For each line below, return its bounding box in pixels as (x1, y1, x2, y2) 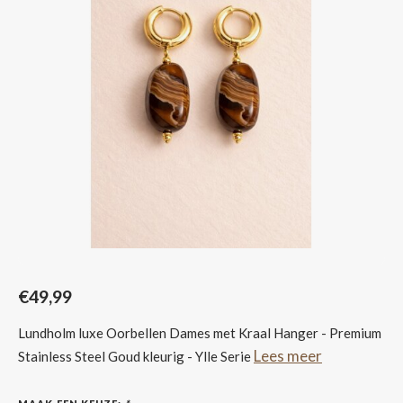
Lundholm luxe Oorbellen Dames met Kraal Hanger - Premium (18, 325, 381, 341)
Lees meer (254, 346, 322, 365)
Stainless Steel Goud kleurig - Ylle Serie (18, 348, 254, 364)
